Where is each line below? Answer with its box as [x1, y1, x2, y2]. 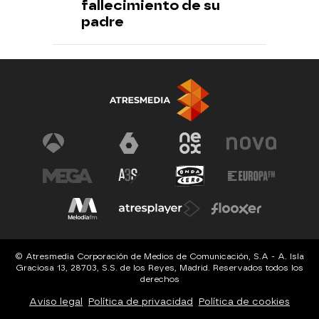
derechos [140, 274, 179, 285]
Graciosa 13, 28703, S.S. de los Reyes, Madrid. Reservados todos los [16, 263, 303, 273]
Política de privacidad [88, 296, 193, 308]
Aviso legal [29, 296, 83, 308]
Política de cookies [199, 296, 290, 308]
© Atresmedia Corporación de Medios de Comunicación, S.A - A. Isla [15, 251, 304, 262]
